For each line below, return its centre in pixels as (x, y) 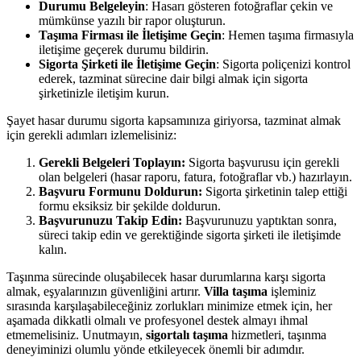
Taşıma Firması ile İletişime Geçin (130, 35)
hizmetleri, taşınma (277, 334)
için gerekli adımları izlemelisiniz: (91, 135)
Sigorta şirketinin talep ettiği (275, 191)
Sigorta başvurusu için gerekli (262, 162)
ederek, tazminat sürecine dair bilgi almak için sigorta (173, 78)
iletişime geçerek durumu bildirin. (124, 49)
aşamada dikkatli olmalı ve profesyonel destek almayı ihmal (157, 320)
